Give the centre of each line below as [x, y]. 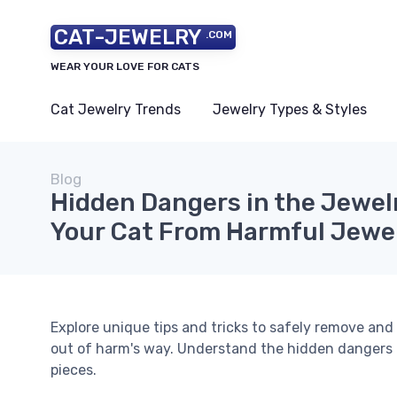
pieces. [74, 370]
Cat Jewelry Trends [116, 109]
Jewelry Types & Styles [290, 109]
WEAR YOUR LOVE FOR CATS [125, 66]
